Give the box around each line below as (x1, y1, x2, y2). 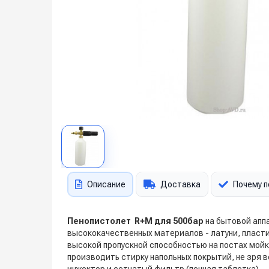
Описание (87, 180, 125, 189)
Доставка (160, 180, 201, 189)
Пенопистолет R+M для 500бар (67, 216, 204, 226)
